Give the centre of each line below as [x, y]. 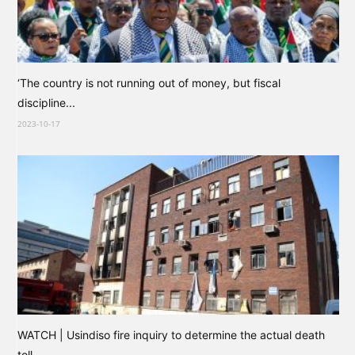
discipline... [46, 103]
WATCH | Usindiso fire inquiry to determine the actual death [171, 334]
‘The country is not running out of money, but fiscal [149, 83]
